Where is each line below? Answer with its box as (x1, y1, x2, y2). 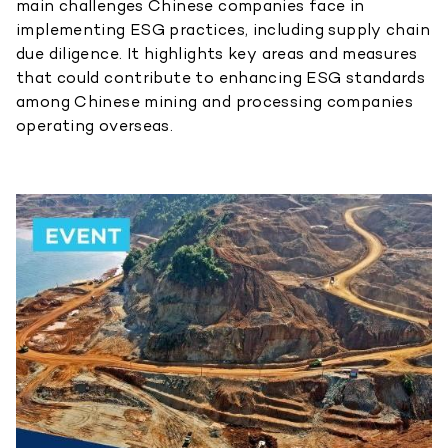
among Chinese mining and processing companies (16, 91, 414, 112)
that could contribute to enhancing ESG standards (16, 67, 426, 88)
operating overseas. (16, 115, 174, 136)
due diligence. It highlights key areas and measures (16, 43, 418, 64)
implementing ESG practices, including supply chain (16, 19, 431, 40)
